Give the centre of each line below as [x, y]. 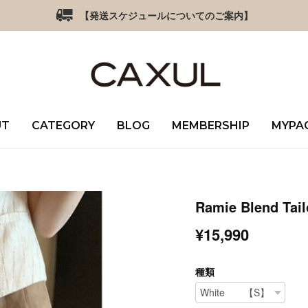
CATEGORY [63, 125]
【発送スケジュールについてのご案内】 [166, 15]
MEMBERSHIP [210, 125]
